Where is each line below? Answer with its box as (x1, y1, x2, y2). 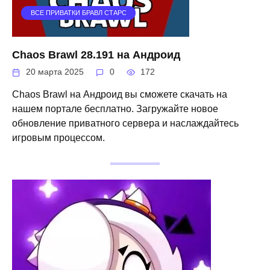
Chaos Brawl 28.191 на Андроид (12, 48, 180, 61)
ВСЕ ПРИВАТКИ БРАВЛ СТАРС (30, 9, 127, 17)
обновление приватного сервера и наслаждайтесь (12, 118, 239, 129)
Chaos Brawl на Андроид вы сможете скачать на (12, 89, 227, 100)
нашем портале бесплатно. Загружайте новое (12, 104, 218, 115)
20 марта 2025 (26, 67, 84, 77)
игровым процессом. (12, 133, 105, 143)
